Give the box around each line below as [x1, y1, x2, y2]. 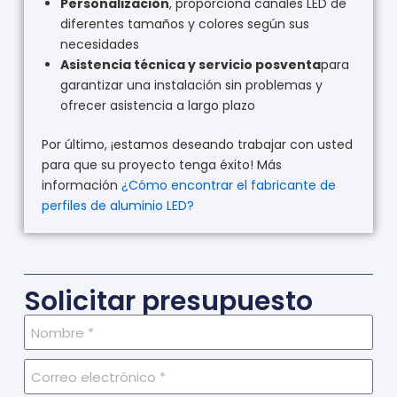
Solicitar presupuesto [23, 283, 313, 321]
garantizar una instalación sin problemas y [59, 75, 323, 94]
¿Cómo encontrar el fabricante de [121, 175, 336, 194]
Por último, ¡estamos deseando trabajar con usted [41, 135, 353, 153]
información [41, 175, 121, 194]
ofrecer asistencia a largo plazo [59, 96, 255, 114]
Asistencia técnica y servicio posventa [59, 55, 321, 74]
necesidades [59, 35, 139, 53]
